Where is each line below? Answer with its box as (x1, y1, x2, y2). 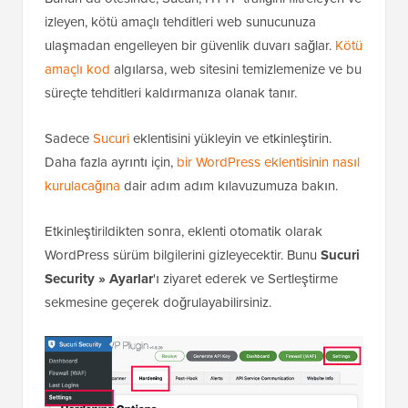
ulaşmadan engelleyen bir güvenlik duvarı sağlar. (45, 101, 335, 122)
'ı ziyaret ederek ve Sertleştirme (153, 334, 338, 355)
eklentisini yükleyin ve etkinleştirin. (129, 194, 331, 215)
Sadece (45, 194, 93, 215)
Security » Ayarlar (45, 334, 153, 355)
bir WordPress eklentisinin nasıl (177, 218, 360, 239)
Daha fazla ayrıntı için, (45, 218, 177, 239)
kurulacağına (45, 241, 120, 262)
